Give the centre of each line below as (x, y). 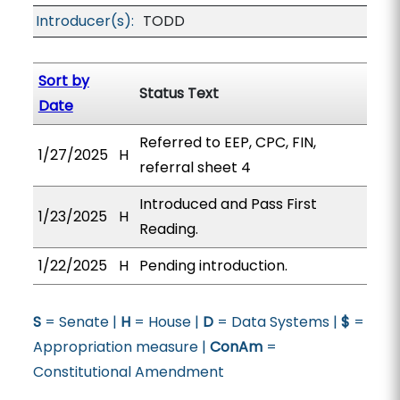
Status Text (179, 93)
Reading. (168, 229)
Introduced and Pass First (228, 204)
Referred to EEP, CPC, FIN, (227, 142)
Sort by (63, 81)
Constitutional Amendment (128, 372)
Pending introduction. (213, 266)
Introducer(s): (84, 21)
